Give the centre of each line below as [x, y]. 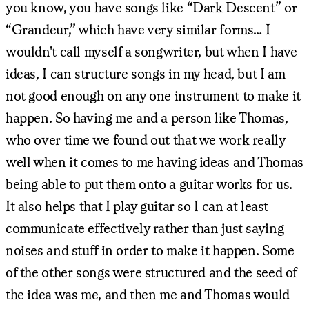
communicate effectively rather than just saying [145, 228]
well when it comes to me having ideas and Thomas [154, 161]
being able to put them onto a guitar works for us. [149, 183]
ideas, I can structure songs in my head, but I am [146, 73]
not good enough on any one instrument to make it [153, 95]
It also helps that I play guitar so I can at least [137, 206]
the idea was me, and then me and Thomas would [148, 294]
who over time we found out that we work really [146, 139]
